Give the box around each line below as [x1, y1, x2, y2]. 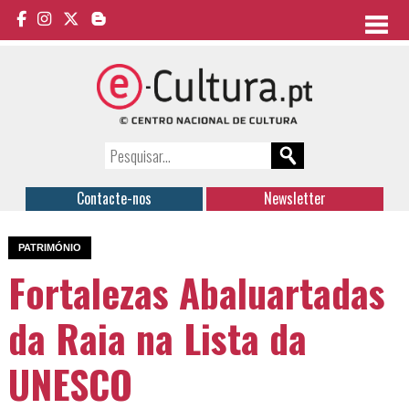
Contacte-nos [77, 187, 152, 210]
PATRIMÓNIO [18, 241, 82, 253]
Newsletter [263, 187, 326, 210]
